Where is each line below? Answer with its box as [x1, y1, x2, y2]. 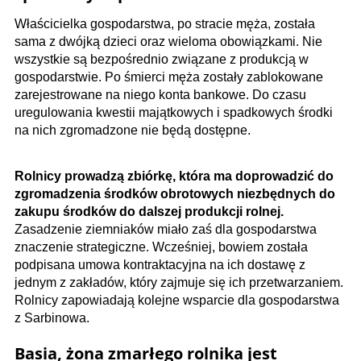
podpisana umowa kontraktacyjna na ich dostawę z [15, 258, 305, 272]
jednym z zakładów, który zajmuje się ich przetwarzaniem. [15, 276, 343, 290]
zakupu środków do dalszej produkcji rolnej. [15, 205, 284, 219]
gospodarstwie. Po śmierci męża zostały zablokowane [15, 70, 323, 85]
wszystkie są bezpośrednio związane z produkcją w [15, 52, 309, 67]
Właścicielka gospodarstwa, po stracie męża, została [15, 17, 315, 31]
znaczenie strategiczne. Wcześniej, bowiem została [15, 240, 308, 255]
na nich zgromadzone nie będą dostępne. [15, 123, 251, 138]
